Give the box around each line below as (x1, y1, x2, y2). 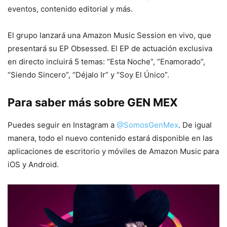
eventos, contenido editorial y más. (8, 4, 133, 14)
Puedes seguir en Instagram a (8, 120, 117, 130)
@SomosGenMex (117, 120, 178, 130)
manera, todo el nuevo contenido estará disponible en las (8, 133, 213, 143)
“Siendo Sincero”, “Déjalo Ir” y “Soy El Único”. (8, 69, 169, 80)
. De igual (178, 120, 212, 130)
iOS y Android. (8, 159, 59, 169)
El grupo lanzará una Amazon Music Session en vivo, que (8, 30, 211, 40)
